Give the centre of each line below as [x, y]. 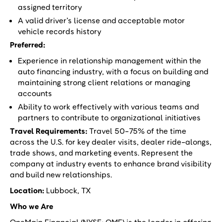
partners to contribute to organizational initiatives [109, 117]
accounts [35, 93]
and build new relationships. [61, 174]
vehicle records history [60, 31]
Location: [28, 190]
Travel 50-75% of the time [138, 131]
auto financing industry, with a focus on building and [113, 71]
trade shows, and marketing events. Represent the [101, 153]
